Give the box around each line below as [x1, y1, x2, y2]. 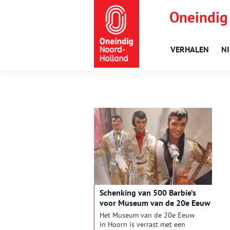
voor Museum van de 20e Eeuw [100, 198, 210, 208]
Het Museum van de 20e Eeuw [100, 210, 195, 220]
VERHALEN [170, 44, 209, 54]
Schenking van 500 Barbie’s [100, 187, 196, 198]
